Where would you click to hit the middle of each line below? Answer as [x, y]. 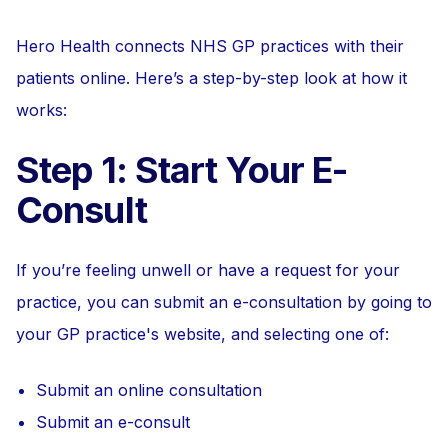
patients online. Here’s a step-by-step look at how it [211, 78]
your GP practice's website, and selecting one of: [202, 334]
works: [41, 110]
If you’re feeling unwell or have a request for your [208, 270]
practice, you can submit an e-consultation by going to [224, 302]
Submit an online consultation [149, 390]
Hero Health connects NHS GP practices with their [210, 46]
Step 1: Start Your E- [182, 170]
